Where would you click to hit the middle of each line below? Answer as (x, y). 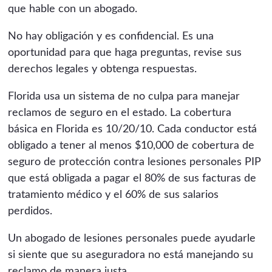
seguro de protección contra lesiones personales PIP (135, 162)
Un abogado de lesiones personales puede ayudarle (132, 238)
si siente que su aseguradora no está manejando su (131, 255)
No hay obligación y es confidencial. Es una (111, 36)
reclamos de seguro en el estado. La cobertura (120, 113)
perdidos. (30, 211)
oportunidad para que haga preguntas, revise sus (125, 53)
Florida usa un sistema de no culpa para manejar (124, 96)
